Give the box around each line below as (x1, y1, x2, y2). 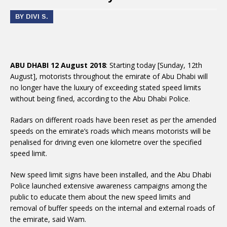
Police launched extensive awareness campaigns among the (10, 181, 207, 191)
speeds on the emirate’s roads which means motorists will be (10, 126, 211, 136)
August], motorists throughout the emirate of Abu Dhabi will (10, 71, 208, 81)
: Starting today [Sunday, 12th (106, 60, 202, 70)
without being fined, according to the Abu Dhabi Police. (10, 94, 190, 103)
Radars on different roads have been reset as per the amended (10, 115, 216, 125)
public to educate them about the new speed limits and (10, 192, 191, 202)
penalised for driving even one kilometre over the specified (10, 137, 202, 147)
